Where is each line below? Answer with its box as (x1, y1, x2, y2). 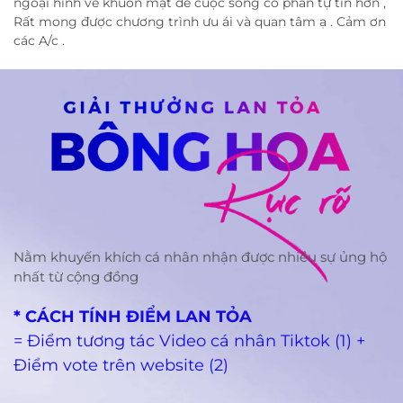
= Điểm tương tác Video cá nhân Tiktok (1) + (13, 331, 365, 352)
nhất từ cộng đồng (13, 268, 139, 286)
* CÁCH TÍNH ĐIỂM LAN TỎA (13, 307, 252, 327)
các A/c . (13, 31, 65, 49)
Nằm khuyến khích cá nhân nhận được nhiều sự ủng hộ (13, 248, 387, 266)
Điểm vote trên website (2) (13, 355, 228, 376)
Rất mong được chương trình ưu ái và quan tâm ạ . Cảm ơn (13, 13, 386, 30)
